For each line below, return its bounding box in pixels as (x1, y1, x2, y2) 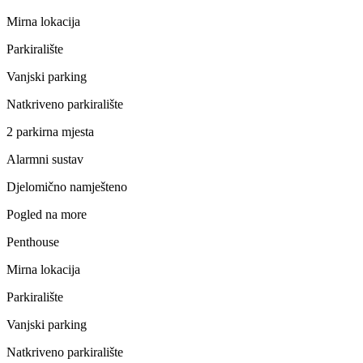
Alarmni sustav (6, 152, 83, 166)
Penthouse (6, 234, 59, 249)
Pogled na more (6, 207, 87, 221)
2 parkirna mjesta (6, 124, 94, 139)
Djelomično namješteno (6, 179, 127, 194)
